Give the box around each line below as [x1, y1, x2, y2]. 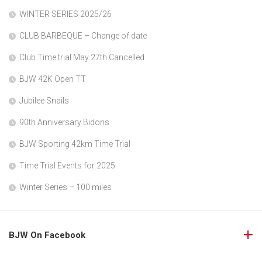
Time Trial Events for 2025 [19, 161, 115, 170]
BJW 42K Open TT [19, 74, 86, 84]
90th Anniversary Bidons [19, 118, 109, 127]
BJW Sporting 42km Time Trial [19, 139, 130, 149]
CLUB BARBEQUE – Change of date [19, 31, 147, 40]
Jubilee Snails [19, 96, 69, 105]
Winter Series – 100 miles [19, 182, 112, 192]
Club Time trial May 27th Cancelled [19, 53, 144, 62]
